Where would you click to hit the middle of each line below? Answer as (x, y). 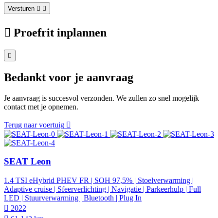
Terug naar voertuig (34, 125)
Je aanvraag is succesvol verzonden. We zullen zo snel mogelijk (101, 98)
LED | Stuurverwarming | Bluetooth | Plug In (73, 198)
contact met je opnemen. (41, 107)
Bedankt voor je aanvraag (69, 77)
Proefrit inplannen (60, 32)
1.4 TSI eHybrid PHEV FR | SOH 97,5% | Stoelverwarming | (99, 181)
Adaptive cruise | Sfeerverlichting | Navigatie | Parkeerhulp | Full (102, 189)
